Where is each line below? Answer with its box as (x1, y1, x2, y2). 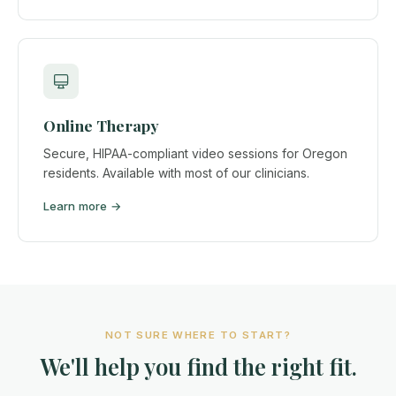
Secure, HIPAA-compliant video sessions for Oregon (43, 146, 347, 161)
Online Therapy (43, 115, 159, 136)
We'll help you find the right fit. (39, 350, 357, 381)
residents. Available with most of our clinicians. (43, 165, 309, 180)
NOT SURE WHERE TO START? (104, 329, 292, 342)
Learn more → (43, 199, 122, 214)
